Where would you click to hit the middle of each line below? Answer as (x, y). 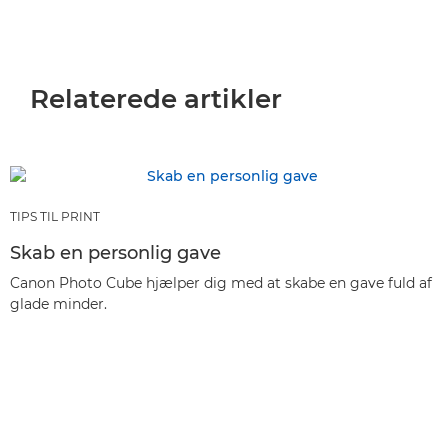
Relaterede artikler (156, 99)
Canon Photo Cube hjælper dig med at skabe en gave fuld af (221, 283)
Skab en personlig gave (115, 253)
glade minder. (58, 304)
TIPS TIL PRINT (55, 216)
